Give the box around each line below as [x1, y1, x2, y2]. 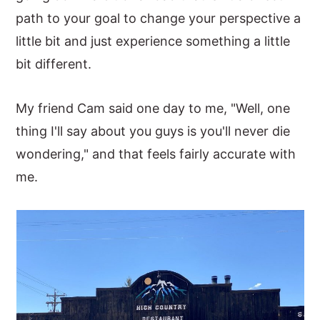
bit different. [16, 56, 92, 71]
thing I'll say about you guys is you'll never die [16, 124, 291, 139]
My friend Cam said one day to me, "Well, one [16, 101, 291, 116]
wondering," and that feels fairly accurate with [16, 146, 296, 161]
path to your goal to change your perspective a [16, 11, 301, 26]
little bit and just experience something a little [16, 34, 291, 49]
